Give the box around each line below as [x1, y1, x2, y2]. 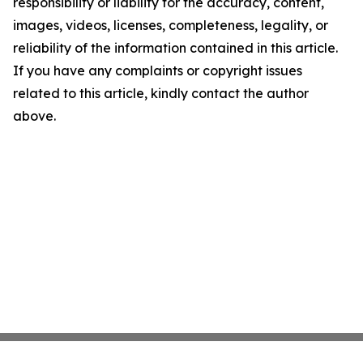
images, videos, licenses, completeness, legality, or [13, 17, 328, 33]
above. [13, 108, 56, 124]
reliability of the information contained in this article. [13, 40, 338, 56]
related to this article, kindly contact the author [13, 85, 309, 101]
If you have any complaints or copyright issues [13, 62, 302, 79]
